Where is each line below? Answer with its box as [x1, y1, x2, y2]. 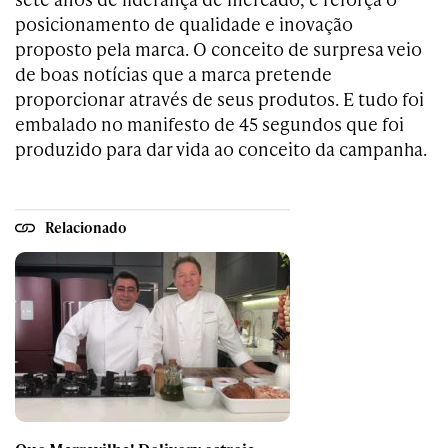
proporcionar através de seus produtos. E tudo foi [15, 86, 424, 111]
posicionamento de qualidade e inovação [15, 11, 353, 36]
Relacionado [45, 217, 127, 237]
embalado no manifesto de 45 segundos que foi [15, 111, 404, 136]
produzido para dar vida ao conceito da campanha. [15, 136, 427, 161]
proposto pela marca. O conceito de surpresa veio [15, 36, 422, 61]
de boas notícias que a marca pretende [15, 61, 332, 86]
